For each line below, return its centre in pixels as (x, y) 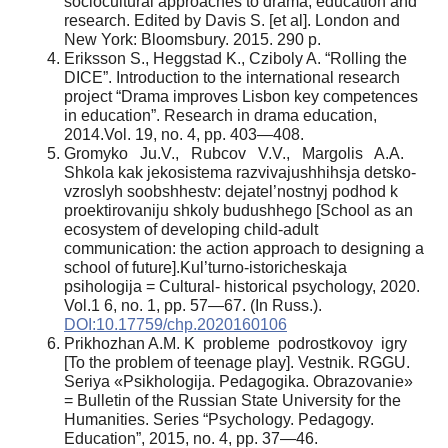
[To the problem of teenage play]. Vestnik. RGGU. (237, 362)
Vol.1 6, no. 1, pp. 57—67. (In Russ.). (193, 305)
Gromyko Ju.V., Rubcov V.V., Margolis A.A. (234, 153)
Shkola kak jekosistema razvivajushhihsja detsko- (240, 172)
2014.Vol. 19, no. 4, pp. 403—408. (184, 134)
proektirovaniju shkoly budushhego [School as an (238, 210)
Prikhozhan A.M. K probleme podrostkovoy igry (235, 343)
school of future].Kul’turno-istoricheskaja (205, 267)
